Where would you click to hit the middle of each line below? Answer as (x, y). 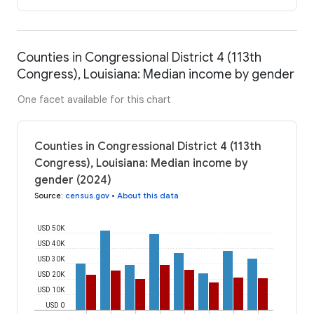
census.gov (87, 196)
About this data (148, 196)
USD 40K (51, 243)
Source (48, 196)
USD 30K (51, 259)
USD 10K (51, 289)
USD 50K (51, 228)
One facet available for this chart (94, 100)
